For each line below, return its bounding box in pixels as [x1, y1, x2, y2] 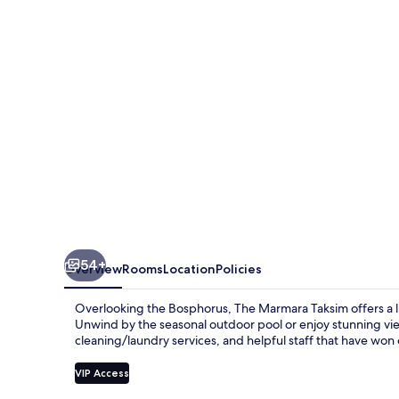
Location [163, 260, 216, 277]
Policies [216, 260, 262, 277]
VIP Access [75, 365, 129, 379]
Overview [64, 260, 122, 277]
